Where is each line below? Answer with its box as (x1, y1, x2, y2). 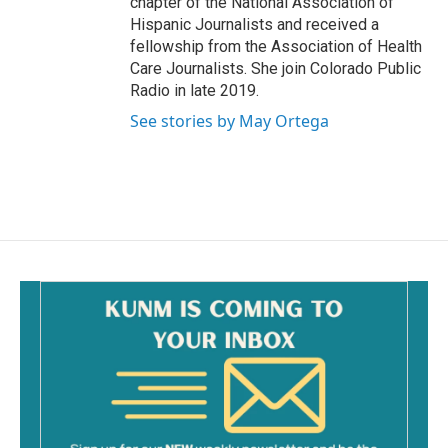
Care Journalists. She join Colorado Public (130, 58, 421, 78)
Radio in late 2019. (130, 80, 259, 100)
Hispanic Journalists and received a (130, 14, 379, 34)
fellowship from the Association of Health (130, 36, 422, 56)
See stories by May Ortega (130, 109, 329, 132)
